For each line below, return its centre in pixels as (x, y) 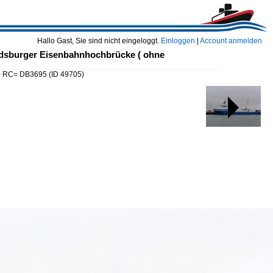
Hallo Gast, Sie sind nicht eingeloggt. (99, 41)
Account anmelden (231, 41)
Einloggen (178, 41)
